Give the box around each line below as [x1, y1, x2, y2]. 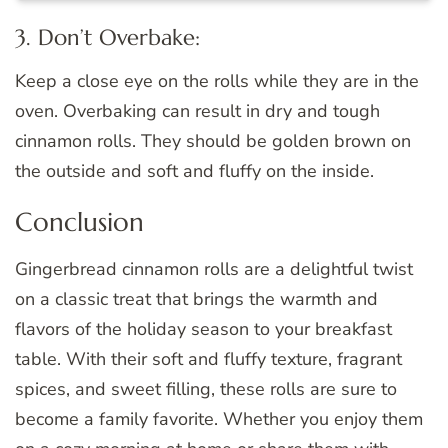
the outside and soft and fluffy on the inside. [15, 158, 374, 183]
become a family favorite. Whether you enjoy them [15, 407, 423, 432]
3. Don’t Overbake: [15, 23, 200, 51]
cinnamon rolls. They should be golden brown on [15, 128, 411, 153]
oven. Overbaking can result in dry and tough [15, 98, 380, 123]
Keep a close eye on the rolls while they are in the [15, 68, 419, 93]
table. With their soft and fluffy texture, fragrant [15, 347, 402, 372]
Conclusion [15, 204, 144, 238]
